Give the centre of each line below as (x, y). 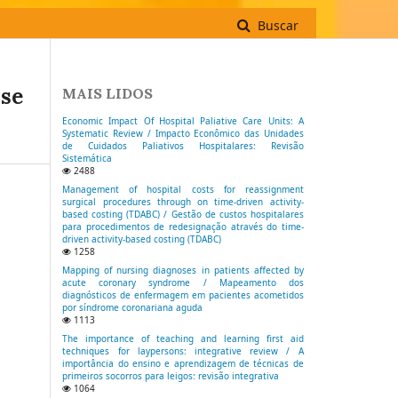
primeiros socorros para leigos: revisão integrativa (171, 376)
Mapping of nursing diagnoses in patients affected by (183, 271)
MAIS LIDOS (108, 94)
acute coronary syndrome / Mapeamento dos (183, 283)
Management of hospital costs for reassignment (183, 190)
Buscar (276, 25)
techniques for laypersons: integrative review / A (183, 351)
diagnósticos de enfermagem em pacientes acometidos (183, 295)
